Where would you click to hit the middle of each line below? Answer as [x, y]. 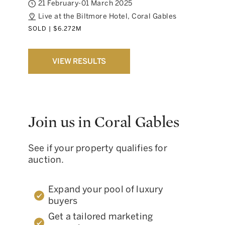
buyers [63, 201]
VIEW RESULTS [79, 61]
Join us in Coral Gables [104, 122]
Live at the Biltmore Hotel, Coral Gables [107, 16]
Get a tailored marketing [101, 216]
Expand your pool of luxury [106, 189]
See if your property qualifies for [98, 148]
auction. [46, 160]
